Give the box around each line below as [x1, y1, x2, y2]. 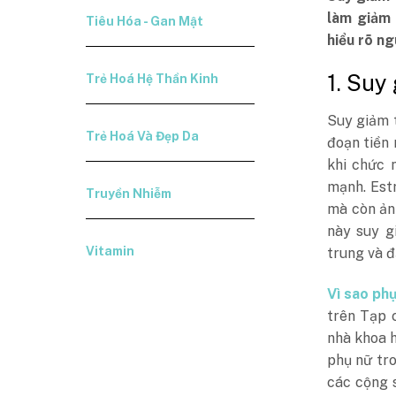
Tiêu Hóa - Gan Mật [86, 14, 204, 28]
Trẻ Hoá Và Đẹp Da [86, 129, 200, 143]
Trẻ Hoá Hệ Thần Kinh [86, 72, 219, 86]
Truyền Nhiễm [86, 187, 172, 201]
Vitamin [86, 244, 135, 258]
